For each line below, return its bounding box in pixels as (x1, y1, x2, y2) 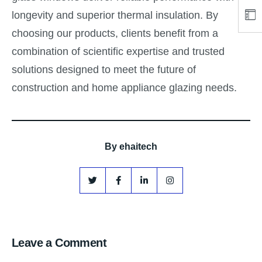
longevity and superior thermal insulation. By (12, 9, 218, 22)
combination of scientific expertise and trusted (12, 46, 225, 58)
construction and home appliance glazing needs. (12, 82, 237, 94)
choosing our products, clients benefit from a (12, 27, 218, 40)
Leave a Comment (12, 236, 106, 250)
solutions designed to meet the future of (12, 64, 196, 76)
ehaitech (119, 142, 157, 152)
